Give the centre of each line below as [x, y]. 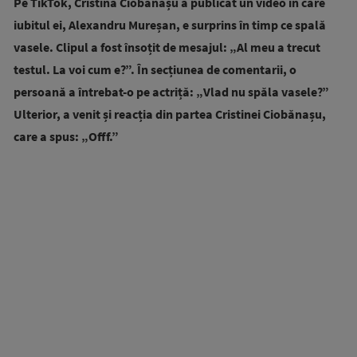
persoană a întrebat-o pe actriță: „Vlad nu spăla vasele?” [171, 91]
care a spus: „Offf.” [66, 136]
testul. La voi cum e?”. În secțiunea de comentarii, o [155, 69]
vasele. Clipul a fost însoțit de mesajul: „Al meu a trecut [167, 47]
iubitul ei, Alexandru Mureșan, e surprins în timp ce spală [170, 24]
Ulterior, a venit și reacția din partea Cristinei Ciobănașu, [170, 114]
